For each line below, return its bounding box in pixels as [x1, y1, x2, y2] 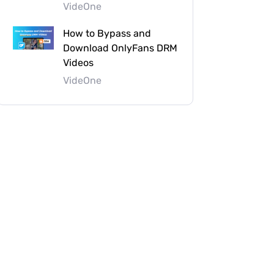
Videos [63, 56, 94, 68]
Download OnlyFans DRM [63, 42, 177, 54]
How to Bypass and [63, 27, 151, 39]
